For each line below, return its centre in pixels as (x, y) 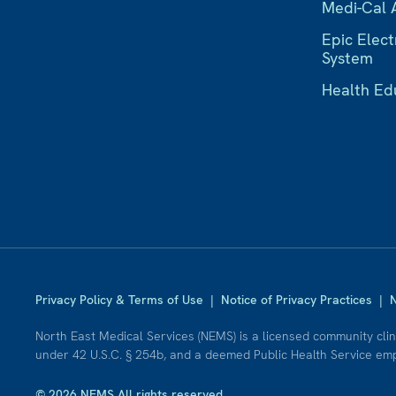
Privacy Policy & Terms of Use (119, 300)
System (348, 58)
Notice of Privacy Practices (297, 300)
